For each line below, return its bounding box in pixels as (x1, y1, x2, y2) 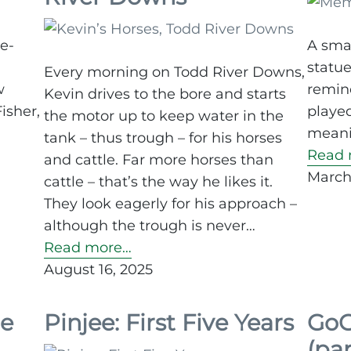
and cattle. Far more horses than (44, 151, 273, 169)
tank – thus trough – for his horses (44, 129, 282, 147)
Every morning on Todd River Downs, (44, 63, 305, 81)
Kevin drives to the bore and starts (44, 85, 286, 103)
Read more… (44, 239, 132, 257)
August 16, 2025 (44, 261, 153, 279)
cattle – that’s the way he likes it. (44, 173, 273, 191)
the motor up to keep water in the (44, 107, 284, 125)
